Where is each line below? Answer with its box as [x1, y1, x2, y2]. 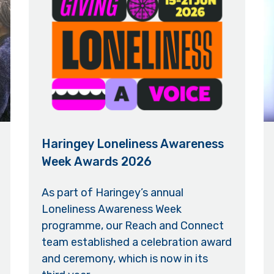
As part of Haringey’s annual [42, 186, 184, 200]
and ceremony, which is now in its [42, 252, 209, 266]
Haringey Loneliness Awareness [42, 136, 224, 151]
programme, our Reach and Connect [42, 219, 224, 233]
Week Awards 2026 [42, 154, 152, 169]
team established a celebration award [42, 235, 232, 250]
